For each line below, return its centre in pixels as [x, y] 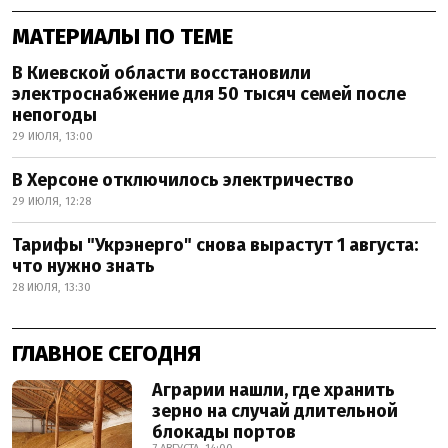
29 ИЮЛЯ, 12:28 [51, 201]
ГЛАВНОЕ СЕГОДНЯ [106, 353]
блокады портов [224, 431]
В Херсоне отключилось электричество [183, 179]
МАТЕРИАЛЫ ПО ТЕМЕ [122, 36]
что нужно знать [83, 265]
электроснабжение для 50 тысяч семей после [209, 93]
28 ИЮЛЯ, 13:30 [51, 287]
